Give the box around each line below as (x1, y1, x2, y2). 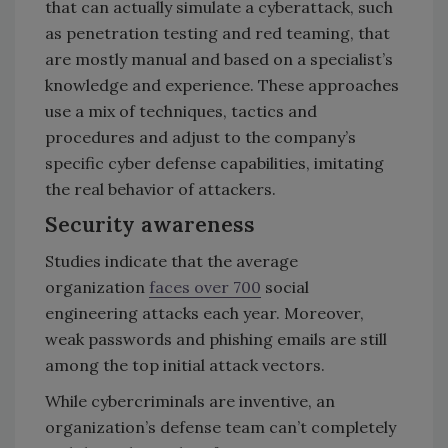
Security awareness (45, 211, 261, 239)
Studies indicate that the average (45, 251, 298, 272)
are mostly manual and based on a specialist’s (45, 49, 393, 70)
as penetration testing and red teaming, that (45, 23, 390, 44)
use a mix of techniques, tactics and (45, 101, 317, 122)
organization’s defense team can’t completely (45, 417, 396, 438)
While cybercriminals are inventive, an (45, 391, 335, 412)
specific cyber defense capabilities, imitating (45, 153, 384, 174)
